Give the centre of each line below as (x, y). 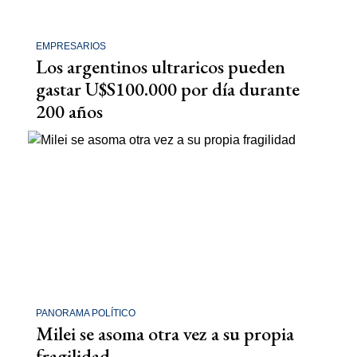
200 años (69, 111)
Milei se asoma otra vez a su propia (165, 334)
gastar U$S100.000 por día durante (168, 88)
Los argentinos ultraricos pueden (161, 66)
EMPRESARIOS (71, 46)
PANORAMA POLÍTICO (86, 314)
